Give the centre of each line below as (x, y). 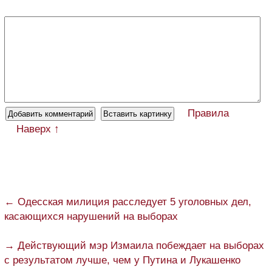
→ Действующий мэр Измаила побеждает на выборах (134, 246)
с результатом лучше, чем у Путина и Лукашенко (122, 260)
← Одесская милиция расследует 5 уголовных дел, (128, 202)
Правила (208, 114)
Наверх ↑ (38, 129)
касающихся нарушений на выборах (91, 217)
